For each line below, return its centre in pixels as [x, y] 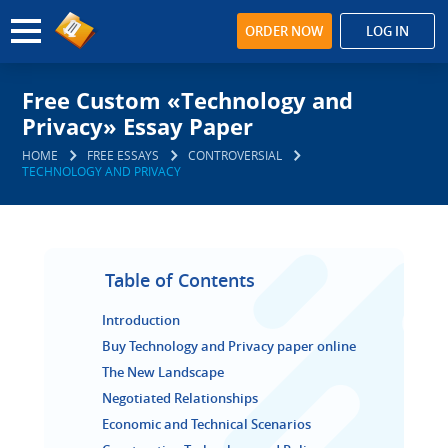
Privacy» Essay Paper [138, 126]
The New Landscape [163, 372]
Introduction [141, 320]
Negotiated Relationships [180, 398]
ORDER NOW [284, 31]
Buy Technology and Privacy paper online [229, 346]
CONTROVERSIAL [235, 155]
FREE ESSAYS [123, 155]
